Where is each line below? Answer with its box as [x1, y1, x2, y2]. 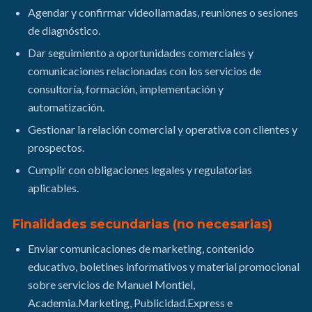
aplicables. [28, 181, 79, 194]
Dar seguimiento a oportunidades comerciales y [28, 46, 253, 59]
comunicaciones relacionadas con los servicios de [28, 64, 261, 77]
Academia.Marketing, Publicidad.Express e [28, 296, 233, 309]
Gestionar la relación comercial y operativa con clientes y [28, 123, 297, 136]
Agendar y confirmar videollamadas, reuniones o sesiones [28, 6, 298, 19]
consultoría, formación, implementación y [28, 82, 224, 95]
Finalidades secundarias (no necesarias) [13, 217, 272, 231]
